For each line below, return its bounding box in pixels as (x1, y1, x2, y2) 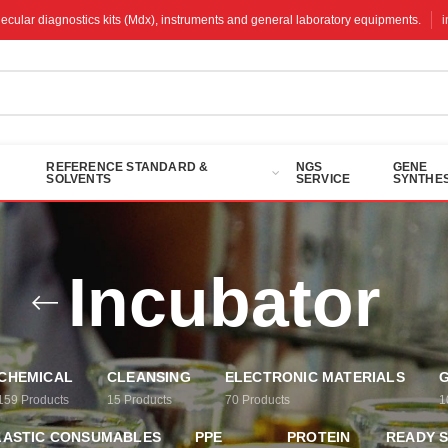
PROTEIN (287, 429, 351, 445)
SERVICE (295, 171, 351, 186)
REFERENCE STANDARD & (46, 159, 209, 174)
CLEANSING (107, 369, 191, 385)
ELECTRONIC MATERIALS (224, 369, 405, 385)
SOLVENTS (46, 171, 111, 186)
